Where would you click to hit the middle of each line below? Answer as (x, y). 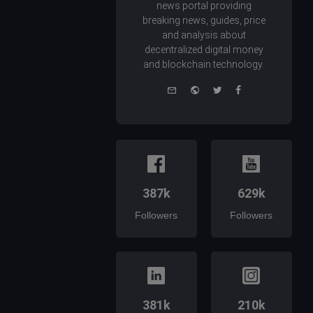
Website (217, 89)
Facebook (263, 89)
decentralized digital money (204, 50)
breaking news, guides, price (204, 21)
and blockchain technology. (204, 65)
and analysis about (204, 35)
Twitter (237, 89)
